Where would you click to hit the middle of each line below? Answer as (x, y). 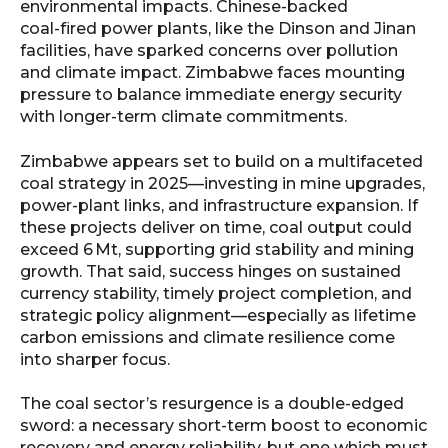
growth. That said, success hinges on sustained (210, 271)
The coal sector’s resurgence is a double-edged (212, 403)
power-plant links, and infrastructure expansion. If (219, 205)
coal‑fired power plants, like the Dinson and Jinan (218, 29)
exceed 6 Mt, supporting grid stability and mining (217, 249)
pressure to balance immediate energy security (211, 95)
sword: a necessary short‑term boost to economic (223, 425)
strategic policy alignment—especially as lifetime (218, 315)
